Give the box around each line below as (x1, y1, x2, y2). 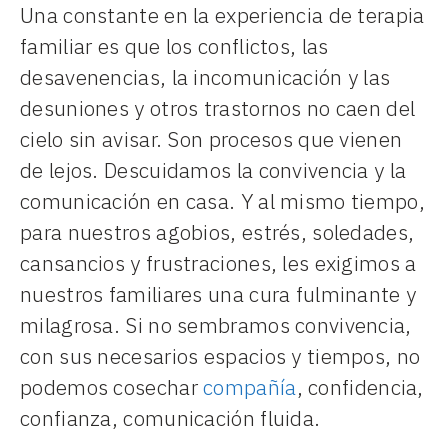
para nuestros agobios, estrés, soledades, (20, 218, 415, 247)
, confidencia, (296, 373, 424, 402)
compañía (203, 373, 297, 402)
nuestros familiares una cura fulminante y (20, 280, 417, 309)
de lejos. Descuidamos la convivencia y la (20, 156, 407, 185)
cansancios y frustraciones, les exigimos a (20, 249, 417, 278)
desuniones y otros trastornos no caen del (20, 94, 416, 123)
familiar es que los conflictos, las (20, 32, 329, 61)
